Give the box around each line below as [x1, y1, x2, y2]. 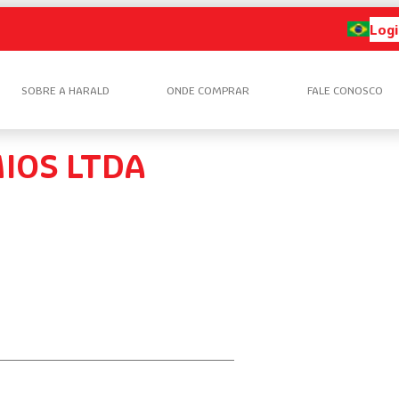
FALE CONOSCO [306, 83, 383, 97]
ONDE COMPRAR [167, 83, 250, 97]
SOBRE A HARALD [20, 83, 110, 97]
